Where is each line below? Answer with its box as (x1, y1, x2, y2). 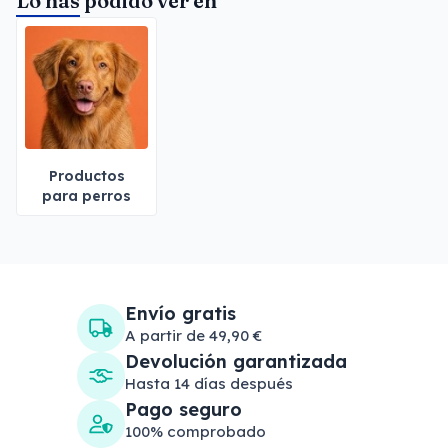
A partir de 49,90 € (125, 326, 262, 345)
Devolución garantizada (125, 350, 347, 373)
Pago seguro (125, 398, 242, 421)
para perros (42, 187, 131, 205)
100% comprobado (125, 422, 266, 441)
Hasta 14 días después (125, 374, 293, 393)
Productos (48, 167, 125, 185)
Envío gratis (125, 302, 236, 325)
